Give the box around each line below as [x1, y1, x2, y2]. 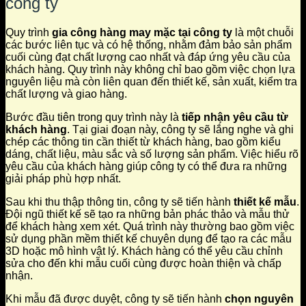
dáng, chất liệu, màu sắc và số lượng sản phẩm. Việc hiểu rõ [5, 148, 298, 161]
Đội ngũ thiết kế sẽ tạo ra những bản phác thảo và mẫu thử [5, 208, 290, 221]
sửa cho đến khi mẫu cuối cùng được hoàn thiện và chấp [5, 258, 281, 270]
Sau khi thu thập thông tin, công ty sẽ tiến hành [5, 196, 234, 208]
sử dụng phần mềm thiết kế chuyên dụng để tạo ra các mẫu [5, 233, 292, 245]
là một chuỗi [232, 27, 294, 39]
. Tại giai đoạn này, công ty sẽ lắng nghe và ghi [67, 124, 294, 136]
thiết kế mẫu [234, 196, 296, 208]
